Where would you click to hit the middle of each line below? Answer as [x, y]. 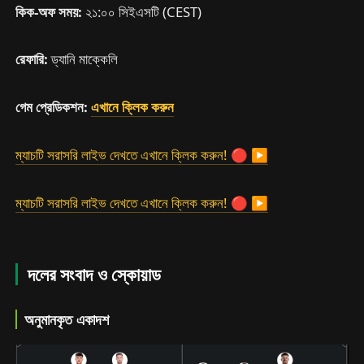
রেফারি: [34, 59]
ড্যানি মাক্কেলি [85, 59]
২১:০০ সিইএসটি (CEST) [144, 11]
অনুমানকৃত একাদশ [67, 319]
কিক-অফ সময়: [51, 11]
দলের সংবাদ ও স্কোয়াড [94, 274]
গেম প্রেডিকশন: [54, 107]
